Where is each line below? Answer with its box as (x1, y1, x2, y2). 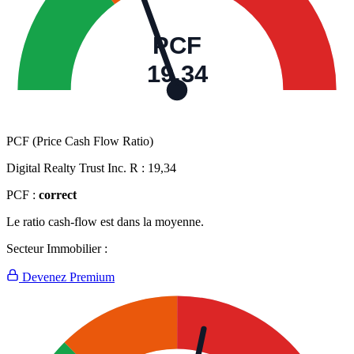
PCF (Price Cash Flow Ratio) (6, 134, 153, 149)
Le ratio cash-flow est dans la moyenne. (6, 215, 204, 229)
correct (39, 188, 77, 202)
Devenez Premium (19, 270, 115, 284)
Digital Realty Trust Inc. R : (6, 161, 148, 175)
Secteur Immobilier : (6, 242, 107, 256)
